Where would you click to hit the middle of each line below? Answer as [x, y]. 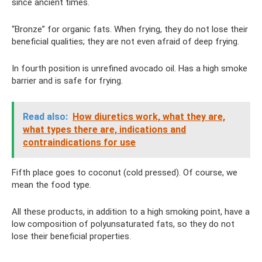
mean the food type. [51, 185]
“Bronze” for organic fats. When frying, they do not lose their [130, 29]
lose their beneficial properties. [71, 236]
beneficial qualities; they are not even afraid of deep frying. [125, 42]
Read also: [45, 117]
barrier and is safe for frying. [67, 81]
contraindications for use [79, 142]
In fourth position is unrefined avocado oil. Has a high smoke [130, 68]
